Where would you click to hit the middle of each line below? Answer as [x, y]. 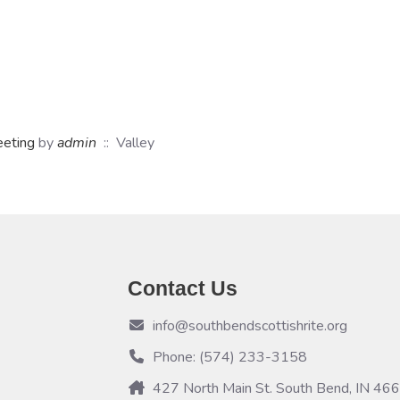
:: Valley [125, 142]
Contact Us [183, 288]
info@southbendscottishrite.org [250, 326]
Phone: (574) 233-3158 [230, 357]
